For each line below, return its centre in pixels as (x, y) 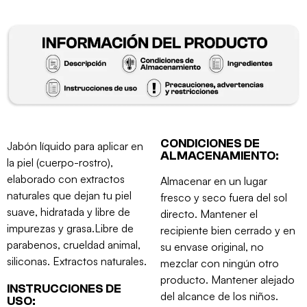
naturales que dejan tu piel (69, 195)
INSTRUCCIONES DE (64, 288)
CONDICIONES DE (210, 143)
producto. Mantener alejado (228, 279)
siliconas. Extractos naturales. (77, 261)
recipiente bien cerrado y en (228, 230)
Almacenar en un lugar (214, 181)
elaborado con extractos (66, 179)
